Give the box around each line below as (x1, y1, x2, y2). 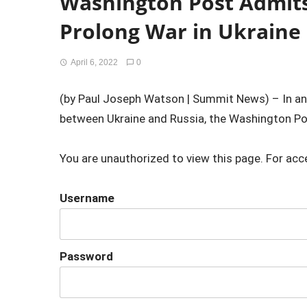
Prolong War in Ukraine (60, 17, 301, 45)
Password (60, 249, 113, 263)
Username (60, 191, 114, 205)
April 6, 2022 (70, 58, 118, 67)
